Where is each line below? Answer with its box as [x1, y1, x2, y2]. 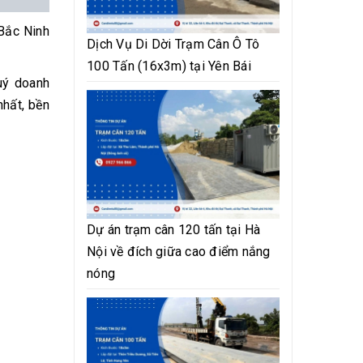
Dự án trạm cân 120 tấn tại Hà [87, 221, 261, 237]
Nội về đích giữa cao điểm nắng [87, 243, 271, 259]
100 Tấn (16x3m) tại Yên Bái [87, 58, 251, 75]
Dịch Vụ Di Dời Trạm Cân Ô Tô [87, 36, 259, 53]
